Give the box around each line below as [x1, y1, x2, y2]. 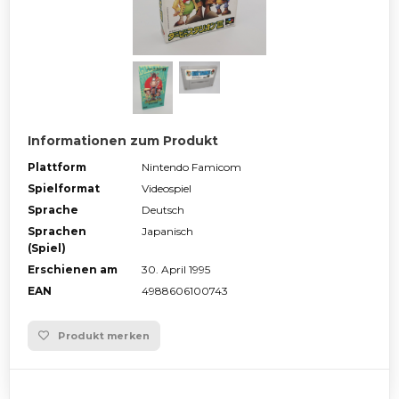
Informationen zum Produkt [28, 132, 218, 149]
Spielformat [28, 181, 100, 195]
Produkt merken [58, 329, 151, 342]
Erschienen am [28, 262, 118, 276]
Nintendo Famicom [142, 159, 241, 174]
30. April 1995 [142, 262, 210, 276]
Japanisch [142, 224, 193, 238]
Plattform [28, 159, 86, 174]
